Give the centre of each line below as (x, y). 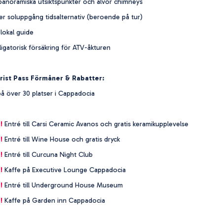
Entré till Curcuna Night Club (48, 154)
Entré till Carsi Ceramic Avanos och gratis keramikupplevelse (95, 124)
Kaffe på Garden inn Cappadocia (54, 200)
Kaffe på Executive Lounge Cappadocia (64, 170)
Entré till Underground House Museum (63, 185)
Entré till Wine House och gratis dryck (61, 139)
